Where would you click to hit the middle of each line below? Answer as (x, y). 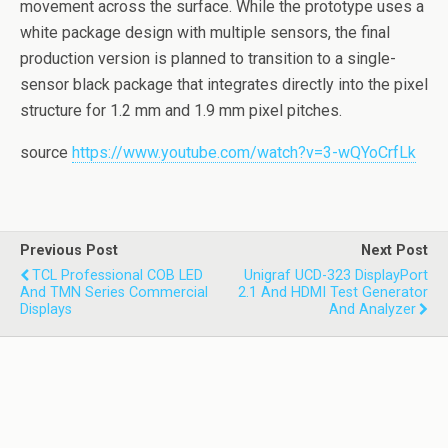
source (46, 152)
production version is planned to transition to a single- (208, 58)
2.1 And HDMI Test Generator (333, 292)
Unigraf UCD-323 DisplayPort (336, 275)
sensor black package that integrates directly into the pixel (224, 84)
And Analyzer (372, 309)
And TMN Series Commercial (114, 292)
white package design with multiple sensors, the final (205, 32)
